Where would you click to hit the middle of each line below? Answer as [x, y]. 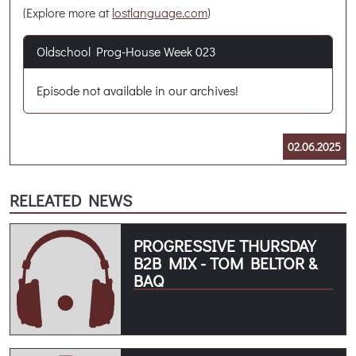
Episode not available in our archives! [137, 90]
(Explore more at [68, 12]
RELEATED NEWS [71, 200]
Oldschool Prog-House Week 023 [126, 51]
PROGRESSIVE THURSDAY [225, 245]
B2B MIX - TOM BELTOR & [226, 263]
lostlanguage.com [160, 12]
